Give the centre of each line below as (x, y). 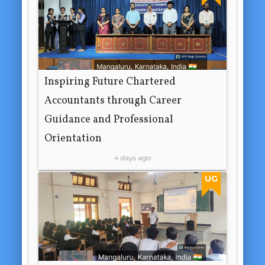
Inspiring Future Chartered (110, 82)
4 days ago (132, 157)
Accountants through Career (113, 101)
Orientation (73, 138)
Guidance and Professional (109, 119)
